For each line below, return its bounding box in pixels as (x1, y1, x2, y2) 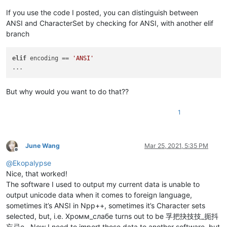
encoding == (26, 54, 73, 62)
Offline (16, 149, 34, 157)
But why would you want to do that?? (6, 87, 129, 96)
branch (6, 29, 29, 39)
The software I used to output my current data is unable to (6, 179, 200, 188)
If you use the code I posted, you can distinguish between (6, 8, 198, 17)
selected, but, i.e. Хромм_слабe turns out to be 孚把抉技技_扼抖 (6, 211, 218, 220)
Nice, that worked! (6, 169, 67, 178)
